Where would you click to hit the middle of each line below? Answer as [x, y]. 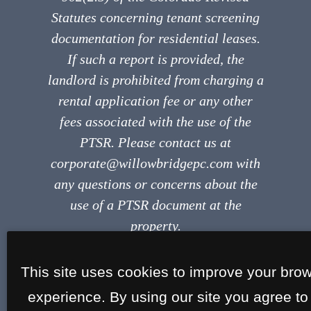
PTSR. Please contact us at [155, 142]
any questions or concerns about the [155, 184]
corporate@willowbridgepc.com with [155, 163]
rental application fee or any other [155, 100]
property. [155, 225]
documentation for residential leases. [155, 38]
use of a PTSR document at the [155, 204]
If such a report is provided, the [155, 59]
